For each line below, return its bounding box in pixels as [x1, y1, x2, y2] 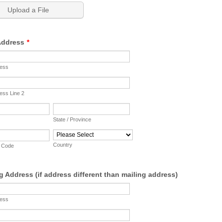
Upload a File [7, 6, 49, 14]
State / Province [53, 116, 91, 122]
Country [53, 142, 72, 148]
